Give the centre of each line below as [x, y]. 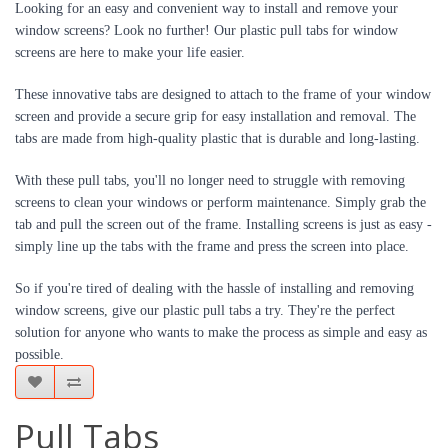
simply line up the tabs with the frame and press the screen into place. [212, 246]
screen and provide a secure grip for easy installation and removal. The [215, 116]
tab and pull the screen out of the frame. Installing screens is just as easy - [223, 224]
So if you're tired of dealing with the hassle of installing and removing [214, 288]
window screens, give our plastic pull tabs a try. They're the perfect [205, 310]
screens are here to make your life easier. [130, 52]
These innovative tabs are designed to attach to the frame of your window [223, 94]
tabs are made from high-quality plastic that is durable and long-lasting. [217, 138]
